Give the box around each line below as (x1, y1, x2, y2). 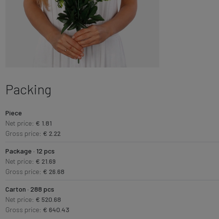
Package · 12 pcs (5, 147, 55, 155)
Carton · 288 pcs (5, 185, 54, 193)
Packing (5, 81, 51, 97)
